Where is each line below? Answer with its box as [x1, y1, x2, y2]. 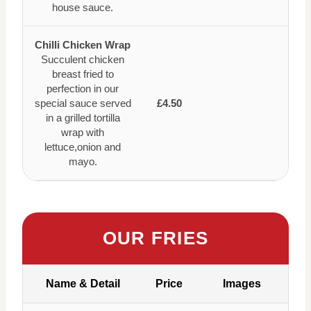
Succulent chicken [41, 53, 124, 65]
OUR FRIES [102, 227, 209, 249]
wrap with [61, 126, 104, 138]
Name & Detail [45, 277, 120, 289]
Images [223, 277, 261, 289]
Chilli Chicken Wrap [35, 38, 131, 51]
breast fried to [51, 67, 114, 80]
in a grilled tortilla [45, 111, 120, 124]
